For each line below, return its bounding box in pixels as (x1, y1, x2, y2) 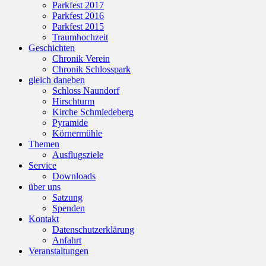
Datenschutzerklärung (52, 224, 134, 235)
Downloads (52, 170, 96, 181)
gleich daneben (28, 74, 85, 85)
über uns (28, 181, 61, 192)
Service (28, 160, 56, 170)
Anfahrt (52, 235, 81, 245)
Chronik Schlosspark (52, 64, 131, 74)
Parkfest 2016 (52, 10, 104, 21)
